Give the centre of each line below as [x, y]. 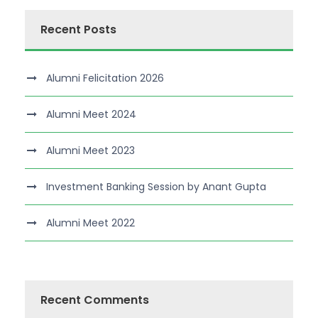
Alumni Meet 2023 [91, 150]
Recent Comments [95, 300]
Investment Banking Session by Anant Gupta [156, 186]
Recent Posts [78, 29]
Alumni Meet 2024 [91, 114]
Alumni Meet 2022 [91, 223]
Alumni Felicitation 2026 [105, 78]
